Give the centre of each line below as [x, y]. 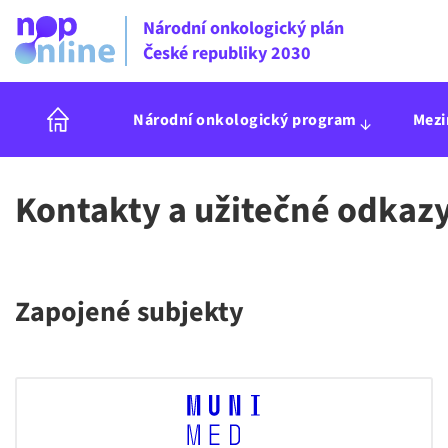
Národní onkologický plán [243, 28]
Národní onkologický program [245, 119]
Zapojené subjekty [129, 312]
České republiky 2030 [226, 53]
